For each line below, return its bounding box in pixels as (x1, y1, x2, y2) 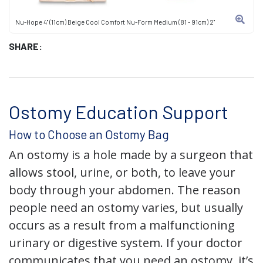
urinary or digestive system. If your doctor (9, 235, 242, 251)
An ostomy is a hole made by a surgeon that (9, 147, 253, 163)
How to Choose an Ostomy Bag (9, 127, 169, 141)
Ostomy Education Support (9, 100, 228, 123)
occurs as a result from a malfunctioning (9, 217, 235, 233)
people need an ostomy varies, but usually (9, 200, 243, 215)
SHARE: (9, 41, 42, 52)
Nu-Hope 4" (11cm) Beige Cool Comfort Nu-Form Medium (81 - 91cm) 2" (15, 18, 215, 26)
